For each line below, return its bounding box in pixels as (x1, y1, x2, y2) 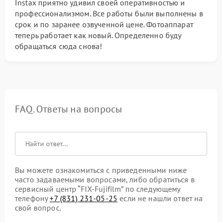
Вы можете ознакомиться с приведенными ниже (15, 165, 187, 175)
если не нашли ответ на (117, 193, 203, 203)
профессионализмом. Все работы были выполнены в (15, 8, 203, 18)
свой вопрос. (15, 202, 61, 213)
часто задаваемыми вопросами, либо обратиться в (15, 174, 195, 184)
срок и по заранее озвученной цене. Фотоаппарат (15, 19, 193, 29)
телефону (15, 193, 50, 203)
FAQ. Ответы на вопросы (15, 102, 122, 115)
